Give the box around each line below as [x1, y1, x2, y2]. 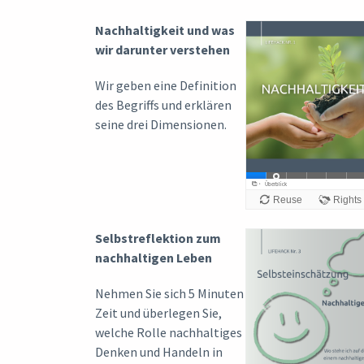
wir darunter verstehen [95, 41, 230, 58]
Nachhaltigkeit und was [95, 21, 235, 38]
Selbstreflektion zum [95, 229, 221, 246]
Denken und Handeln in [95, 343, 223, 360]
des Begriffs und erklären [95, 96, 232, 113]
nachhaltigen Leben [95, 249, 212, 266]
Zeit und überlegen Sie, [95, 304, 222, 321]
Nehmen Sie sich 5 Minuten [95, 284, 244, 301]
